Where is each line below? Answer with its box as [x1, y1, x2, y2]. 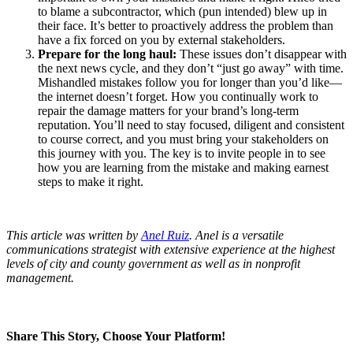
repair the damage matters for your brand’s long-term [38, 104, 299, 118]
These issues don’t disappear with [176, 47, 347, 61]
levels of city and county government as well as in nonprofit [6, 257, 300, 271]
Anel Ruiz [141, 229, 189, 243]
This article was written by [6, 229, 141, 243]
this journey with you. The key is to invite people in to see [38, 147, 325, 161]
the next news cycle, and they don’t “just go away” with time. [38, 61, 344, 76]
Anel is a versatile [195, 229, 284, 243]
